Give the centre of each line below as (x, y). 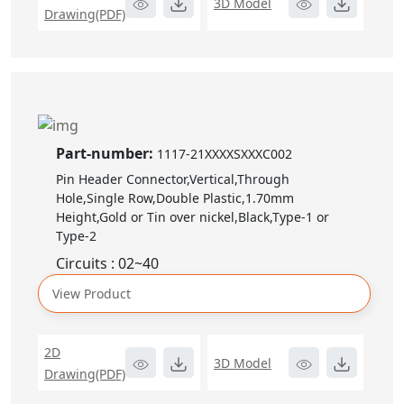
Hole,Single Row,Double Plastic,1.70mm (175, 198)
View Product (92, 294)
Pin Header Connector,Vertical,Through (173, 179)
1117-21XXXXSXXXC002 (225, 154)
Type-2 (76, 236)
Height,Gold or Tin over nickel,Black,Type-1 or (193, 217)
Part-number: (106, 154)
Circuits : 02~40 (107, 264)
